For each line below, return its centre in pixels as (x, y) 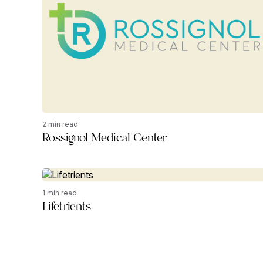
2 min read (60, 124)
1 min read (60, 193)
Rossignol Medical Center (105, 138)
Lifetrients (67, 206)
